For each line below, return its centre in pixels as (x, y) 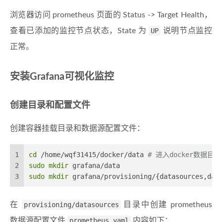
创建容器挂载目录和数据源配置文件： (77, 129)
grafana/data (94, 166)
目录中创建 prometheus (166, 205)
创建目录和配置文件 (50, 106)
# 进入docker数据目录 (184, 155)
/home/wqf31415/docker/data (92, 155)
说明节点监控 (186, 31)
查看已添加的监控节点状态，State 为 (79, 31)
